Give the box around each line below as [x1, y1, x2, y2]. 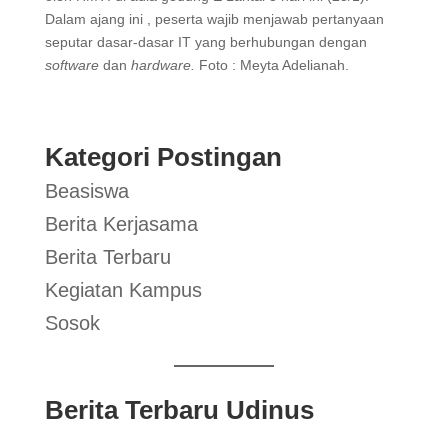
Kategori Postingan [44, 142, 282, 172]
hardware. [130, 57, 195, 73]
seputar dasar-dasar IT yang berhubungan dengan [44, 34, 367, 50]
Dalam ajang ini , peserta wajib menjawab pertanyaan [44, 11, 384, 27]
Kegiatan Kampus [44, 279, 202, 301]
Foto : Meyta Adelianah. [198, 57, 349, 73]
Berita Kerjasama [44, 213, 198, 235]
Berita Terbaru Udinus [44, 395, 314, 425]
